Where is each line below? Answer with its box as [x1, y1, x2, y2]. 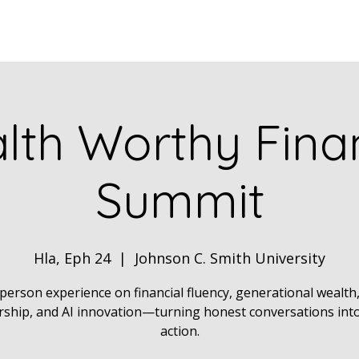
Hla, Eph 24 [34, 248, 111, 268]
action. [159, 322, 200, 340]
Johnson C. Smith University [135, 248, 325, 268]
